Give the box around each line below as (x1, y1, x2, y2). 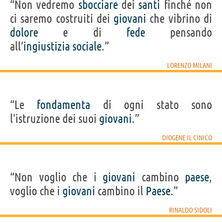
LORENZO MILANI (167, 61, 212, 69)
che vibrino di (146, 11, 213, 25)
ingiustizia (23, 39, 70, 53)
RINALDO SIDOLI (169, 206, 212, 214)
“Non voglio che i (10, 170, 103, 184)
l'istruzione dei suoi (10, 111, 99, 125)
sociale (72, 39, 102, 53)
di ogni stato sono (90, 98, 213, 111)
